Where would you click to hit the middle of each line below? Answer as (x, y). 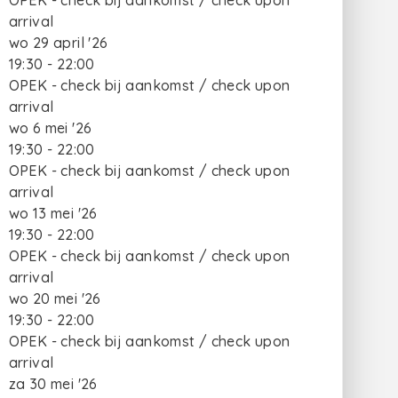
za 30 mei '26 (53, 384)
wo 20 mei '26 (55, 298)
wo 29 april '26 (58, 43)
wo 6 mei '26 (50, 128)
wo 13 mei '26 (53, 213)
